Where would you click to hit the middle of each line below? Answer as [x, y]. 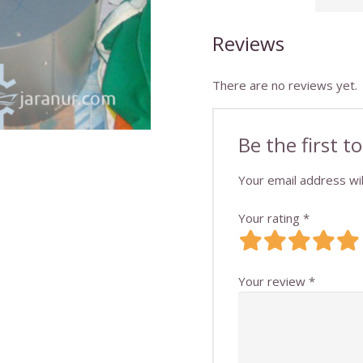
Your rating [271, 218]
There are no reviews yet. [285, 85]
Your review [274, 281]
